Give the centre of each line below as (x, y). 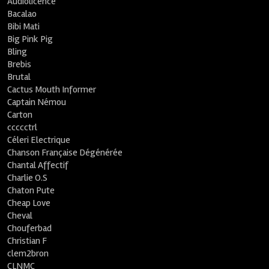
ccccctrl (23, 127)
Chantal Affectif (38, 165)
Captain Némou (37, 102)
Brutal (19, 77)
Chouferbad (30, 228)
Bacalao (22, 14)
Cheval (20, 216)
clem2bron (28, 253)
